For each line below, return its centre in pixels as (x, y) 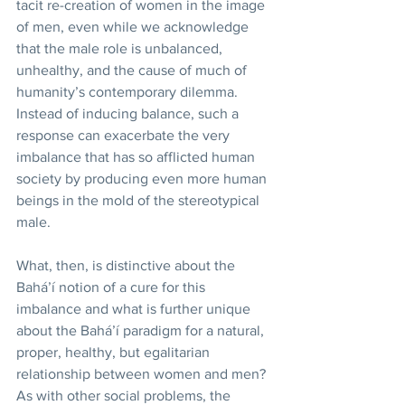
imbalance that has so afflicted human (137, 157)
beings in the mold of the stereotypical (140, 200)
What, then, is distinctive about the (127, 265)
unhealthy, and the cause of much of (133, 70)
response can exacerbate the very (125, 135)
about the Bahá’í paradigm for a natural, (142, 330)
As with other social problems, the (125, 396)
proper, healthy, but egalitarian (115, 352)
